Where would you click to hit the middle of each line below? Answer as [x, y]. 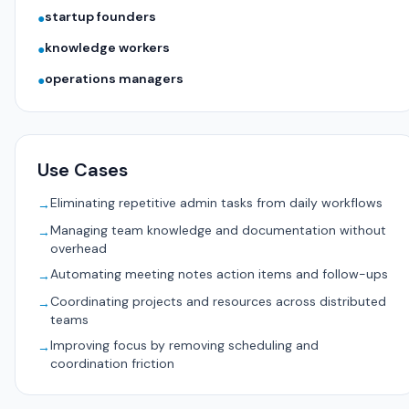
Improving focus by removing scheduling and [184, 345]
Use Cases [83, 170]
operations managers [114, 79]
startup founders [100, 16]
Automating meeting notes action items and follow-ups [219, 274]
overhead [79, 248]
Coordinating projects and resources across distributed [218, 301]
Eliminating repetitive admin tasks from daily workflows [216, 203]
